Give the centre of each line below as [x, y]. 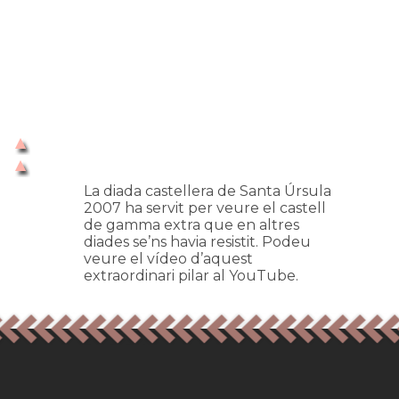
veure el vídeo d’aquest [168, 259]
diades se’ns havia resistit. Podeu [197, 242]
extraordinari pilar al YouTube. [191, 276]
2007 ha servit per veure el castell [205, 208]
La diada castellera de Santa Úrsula [208, 191]
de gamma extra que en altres [191, 225]
